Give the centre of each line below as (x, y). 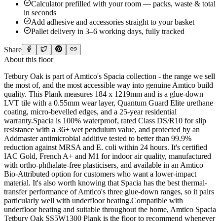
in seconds (40, 12)
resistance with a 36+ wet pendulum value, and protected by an (102, 129)
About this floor (29, 59)
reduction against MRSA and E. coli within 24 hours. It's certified (106, 147)
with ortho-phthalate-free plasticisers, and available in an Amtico (104, 165)
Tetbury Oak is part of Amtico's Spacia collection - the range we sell (110, 76)
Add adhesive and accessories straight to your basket (113, 22)
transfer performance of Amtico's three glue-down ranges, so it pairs (109, 191)
